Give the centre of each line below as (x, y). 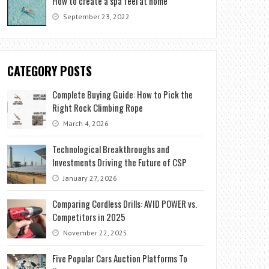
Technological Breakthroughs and (111, 149)
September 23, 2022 (96, 16)
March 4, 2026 (85, 123)
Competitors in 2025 (89, 216)
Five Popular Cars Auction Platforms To (120, 258)
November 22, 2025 (95, 232)
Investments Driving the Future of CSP (120, 162)
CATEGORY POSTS (50, 71)
